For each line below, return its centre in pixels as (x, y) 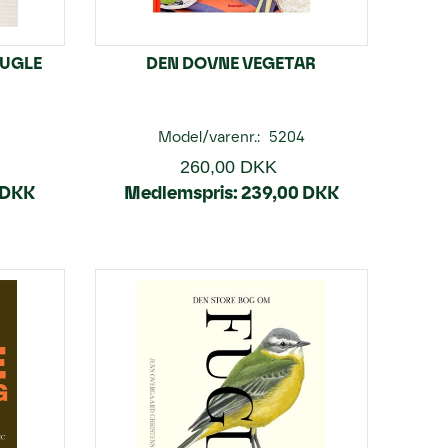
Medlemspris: (180, 193)
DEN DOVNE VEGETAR (231, 63)
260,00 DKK (229, 167)
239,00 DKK (289, 193)
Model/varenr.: (210, 137)
